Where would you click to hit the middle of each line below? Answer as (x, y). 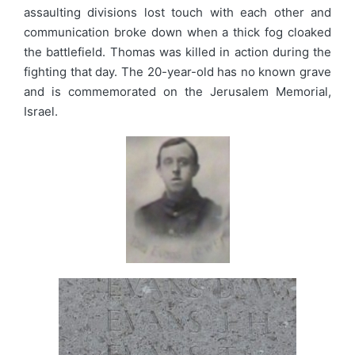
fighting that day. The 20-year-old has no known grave (177, 72)
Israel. (41, 112)
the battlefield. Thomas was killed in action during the (177, 52)
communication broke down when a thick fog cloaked (177, 32)
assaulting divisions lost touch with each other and (177, 13)
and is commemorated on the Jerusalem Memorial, (177, 92)
